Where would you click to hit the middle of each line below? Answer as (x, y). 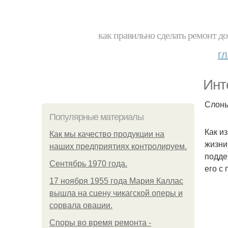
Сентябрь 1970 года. (88, 164)
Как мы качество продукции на (107, 134)
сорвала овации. (81, 205)
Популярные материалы (96, 117)
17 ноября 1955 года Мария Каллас (116, 181)
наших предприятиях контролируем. (118, 146)
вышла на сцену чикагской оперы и (116, 193)
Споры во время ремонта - (100, 223)
